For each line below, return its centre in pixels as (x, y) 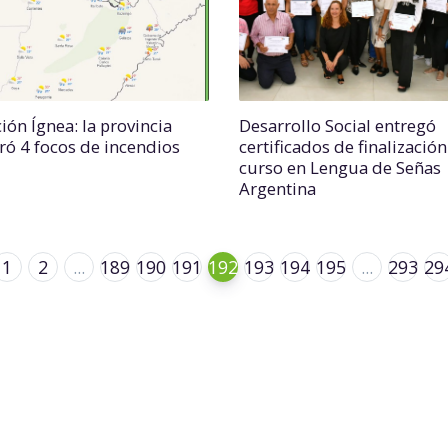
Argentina (277, 188)
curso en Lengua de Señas (340, 167)
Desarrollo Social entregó (337, 125)
